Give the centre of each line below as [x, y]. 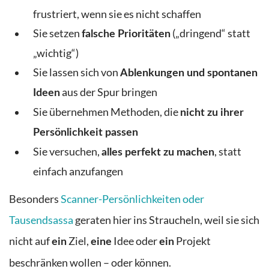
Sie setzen [57, 33]
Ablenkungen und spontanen [189, 73]
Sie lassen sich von [77, 72]
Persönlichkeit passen [86, 132]
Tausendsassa [41, 220]
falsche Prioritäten [126, 34]
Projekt [192, 241]
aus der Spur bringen [109, 92]
